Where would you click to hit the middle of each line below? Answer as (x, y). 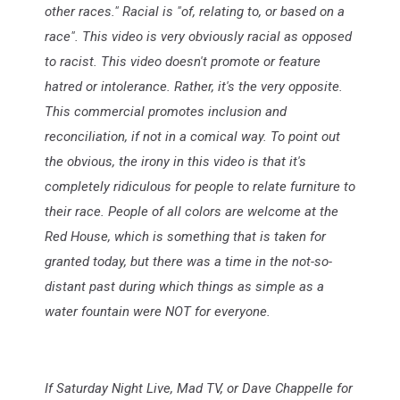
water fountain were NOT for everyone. (158, 311)
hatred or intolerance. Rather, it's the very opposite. (194, 86)
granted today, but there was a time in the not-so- (188, 261)
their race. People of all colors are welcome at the (192, 211)
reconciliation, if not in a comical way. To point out (192, 136)
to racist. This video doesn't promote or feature (183, 61)
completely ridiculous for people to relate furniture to (200, 186)
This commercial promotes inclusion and (166, 111)
